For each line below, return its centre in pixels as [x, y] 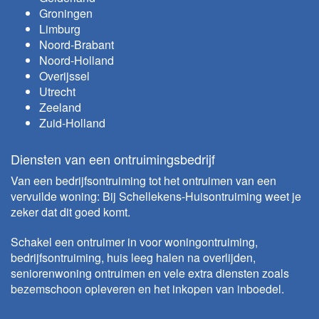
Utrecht [57, 91]
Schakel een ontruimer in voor [88, 242]
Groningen [66, 13]
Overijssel [64, 76]
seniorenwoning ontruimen [78, 273]
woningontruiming [210, 242]
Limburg [60, 29]
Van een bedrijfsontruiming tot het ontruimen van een [143, 181]
